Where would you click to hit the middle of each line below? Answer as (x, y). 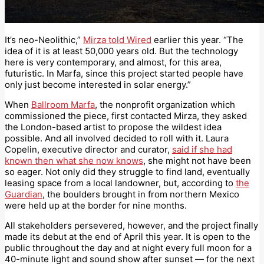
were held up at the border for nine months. (96, 205)
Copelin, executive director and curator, (88, 149)
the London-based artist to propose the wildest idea (113, 127)
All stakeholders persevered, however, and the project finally (131, 225)
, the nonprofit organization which (165, 104)
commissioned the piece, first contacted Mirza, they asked (126, 115)
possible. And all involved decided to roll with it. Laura (117, 138)
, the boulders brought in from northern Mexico (141, 194)
